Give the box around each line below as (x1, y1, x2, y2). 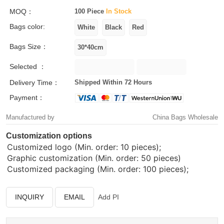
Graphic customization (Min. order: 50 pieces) (7, 153, 181, 163)
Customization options (6, 131, 92, 140)
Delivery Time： (9, 78, 59, 86)
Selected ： (9, 62, 46, 70)
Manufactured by (6, 113, 54, 121)
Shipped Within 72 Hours (74, 78, 152, 86)
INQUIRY (15, 193, 44, 201)
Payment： (9, 93, 44, 101)
